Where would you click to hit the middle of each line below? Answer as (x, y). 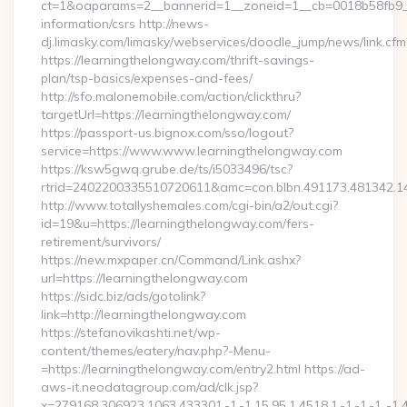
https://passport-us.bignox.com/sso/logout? (167, 133)
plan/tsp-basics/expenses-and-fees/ (147, 78)
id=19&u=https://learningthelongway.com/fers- (178, 223)
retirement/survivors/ (101, 242)
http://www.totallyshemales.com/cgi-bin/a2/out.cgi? (189, 205)
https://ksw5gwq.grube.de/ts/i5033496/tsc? (167, 169)
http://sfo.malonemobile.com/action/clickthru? (171, 96)
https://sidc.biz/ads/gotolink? (123, 296)
